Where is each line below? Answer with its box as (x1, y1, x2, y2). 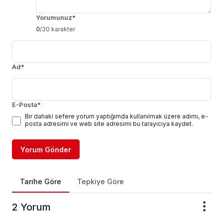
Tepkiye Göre (77, 177, 124, 186)
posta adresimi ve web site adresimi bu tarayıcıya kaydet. (25, 120, 193, 128)
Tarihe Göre (20, 177, 61, 186)
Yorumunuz (36, 13, 72, 22)
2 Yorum (12, 201, 51, 214)
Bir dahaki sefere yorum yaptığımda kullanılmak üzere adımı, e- (25, 112, 208, 120)
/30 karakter (40, 25, 75, 33)
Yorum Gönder (20, 145, 71, 154)
